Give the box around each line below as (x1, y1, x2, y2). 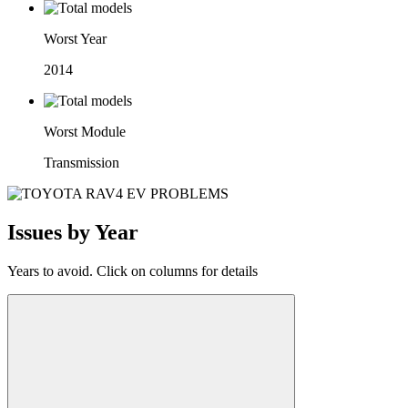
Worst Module (44, 123, 126, 139)
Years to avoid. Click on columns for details (7, 262, 258, 279)
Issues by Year (7, 219, 138, 244)
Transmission (44, 154, 119, 170)
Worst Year (44, 30, 107, 46)
